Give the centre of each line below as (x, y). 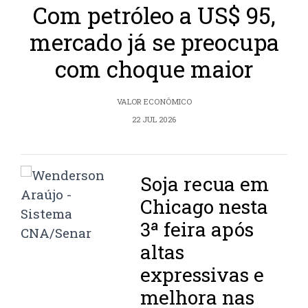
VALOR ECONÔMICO (154, 102)
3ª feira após (197, 230)
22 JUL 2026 (154, 120)
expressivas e (202, 275)
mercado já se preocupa (154, 42)
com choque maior (154, 69)
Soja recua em (205, 184)
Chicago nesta (205, 207)
